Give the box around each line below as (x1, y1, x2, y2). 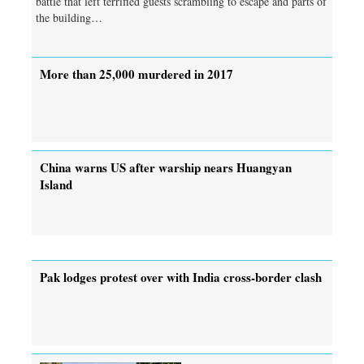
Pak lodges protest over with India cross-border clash (40, 267, 322, 286)
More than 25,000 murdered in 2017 (40, 64, 233, 83)
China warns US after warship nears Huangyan (40, 158, 292, 176)
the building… (36, 10, 102, 26)
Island (40, 175, 72, 193)
